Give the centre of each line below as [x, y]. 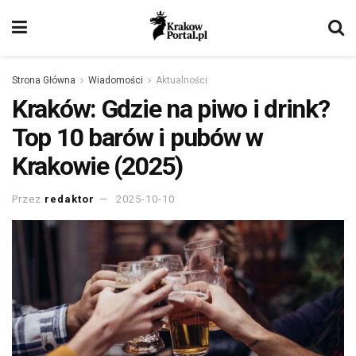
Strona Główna [44, 80]
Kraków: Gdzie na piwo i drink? [171, 109]
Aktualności [182, 80]
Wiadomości [116, 80]
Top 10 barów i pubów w [137, 137]
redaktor [70, 199]
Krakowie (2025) [97, 166]
